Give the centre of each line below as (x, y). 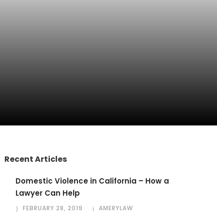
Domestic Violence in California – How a (93, 181)
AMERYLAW (116, 208)
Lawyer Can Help (48, 193)
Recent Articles (36, 159)
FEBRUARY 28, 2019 (53, 208)
